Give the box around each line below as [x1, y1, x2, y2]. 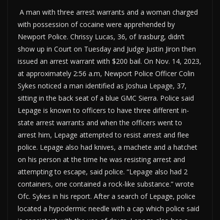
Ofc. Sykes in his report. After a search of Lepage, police [18, 191, 195, 201]
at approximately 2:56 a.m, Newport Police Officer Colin [18, 68, 194, 78]
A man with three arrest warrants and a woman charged [18, 7, 198, 17]
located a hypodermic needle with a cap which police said [18, 203, 199, 213]
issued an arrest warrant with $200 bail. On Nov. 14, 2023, [18, 56, 201, 66]
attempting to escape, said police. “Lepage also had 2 [18, 166, 188, 176]
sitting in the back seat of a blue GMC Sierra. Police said [18, 93, 194, 103]
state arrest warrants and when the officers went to [18, 117, 182, 127]
